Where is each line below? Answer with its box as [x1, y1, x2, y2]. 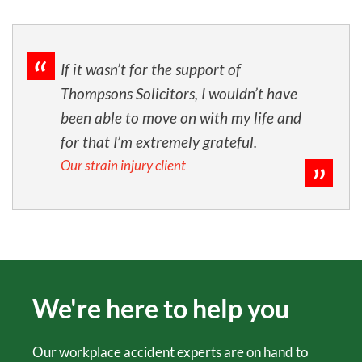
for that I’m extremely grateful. [61, 132, 257, 151]
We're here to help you [32, 292, 289, 324]
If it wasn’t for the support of [61, 59, 241, 78]
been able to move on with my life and [61, 107, 301, 127]
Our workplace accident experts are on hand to [32, 343, 308, 360]
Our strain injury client [61, 156, 186, 174]
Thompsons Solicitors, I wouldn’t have [61, 83, 297, 103]
